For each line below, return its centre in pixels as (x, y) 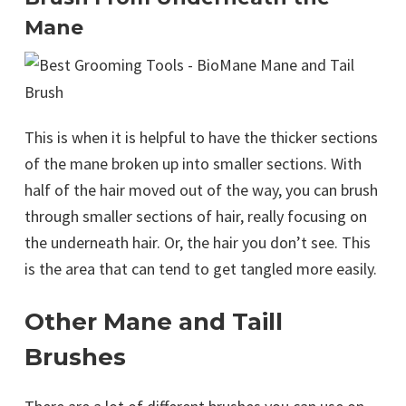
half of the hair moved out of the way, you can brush (201, 190)
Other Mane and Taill (154, 322)
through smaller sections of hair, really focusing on (196, 217)
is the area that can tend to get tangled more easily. (201, 269)
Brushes (75, 358)
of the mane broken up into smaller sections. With (193, 164)
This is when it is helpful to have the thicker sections (201, 138)
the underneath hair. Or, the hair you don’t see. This (198, 243)
